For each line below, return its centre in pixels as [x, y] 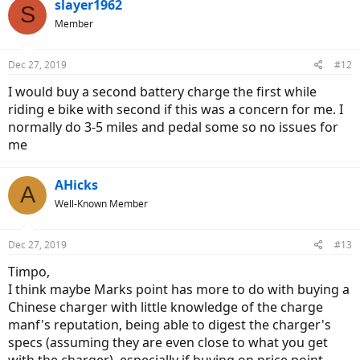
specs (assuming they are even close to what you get [168, 342]
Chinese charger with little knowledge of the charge [166, 307]
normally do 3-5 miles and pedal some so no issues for [173, 127]
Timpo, [29, 271]
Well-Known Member [101, 203]
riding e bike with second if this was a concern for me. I [176, 109]
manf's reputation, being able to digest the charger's [170, 324]
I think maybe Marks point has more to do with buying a [179, 289]
